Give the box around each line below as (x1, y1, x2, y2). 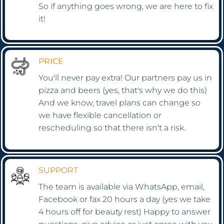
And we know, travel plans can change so (38, 97, 201, 107)
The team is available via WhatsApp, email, (38, 182, 205, 192)
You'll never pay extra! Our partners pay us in (38, 72, 212, 82)
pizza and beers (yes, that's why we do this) (38, 85, 207, 95)
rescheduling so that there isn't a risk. (38, 122, 186, 132)
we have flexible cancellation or (38, 110, 162, 120)
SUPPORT (38, 165, 78, 175)
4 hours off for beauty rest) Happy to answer (38, 207, 211, 217)
